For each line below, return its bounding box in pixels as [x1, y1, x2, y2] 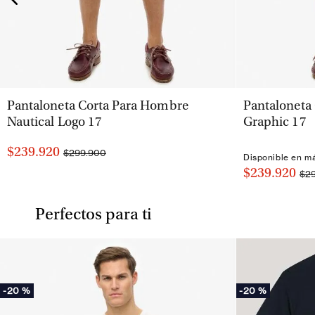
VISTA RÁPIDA [86, 94, 148, 105]
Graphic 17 [243, 116, 307, 130]
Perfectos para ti [35, 207, 152, 225]
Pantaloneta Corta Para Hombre [7, 100, 188, 114]
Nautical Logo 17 [7, 116, 102, 130]
